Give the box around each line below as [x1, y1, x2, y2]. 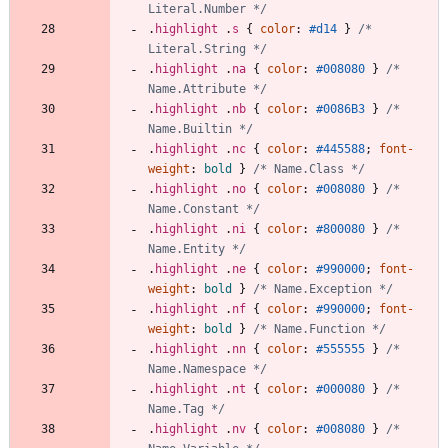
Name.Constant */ [148, 201, 260, 216]
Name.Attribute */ [148, 81, 267, 96]
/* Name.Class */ [253, 161, 365, 176]
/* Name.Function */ [253, 321, 386, 336]
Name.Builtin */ [148, 121, 253, 136]
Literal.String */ [148, 41, 267, 56]
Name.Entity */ [148, 241, 246, 256]
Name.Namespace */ [148, 361, 267, 376]
